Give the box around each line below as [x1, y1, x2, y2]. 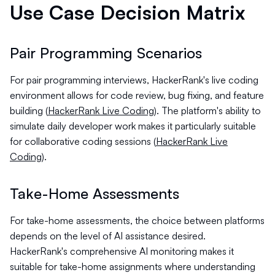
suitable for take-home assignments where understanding [10, 260, 255, 273]
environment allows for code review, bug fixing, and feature [10, 89, 264, 101]
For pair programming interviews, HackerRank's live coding [10, 74, 258, 86]
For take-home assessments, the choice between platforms [10, 214, 265, 227]
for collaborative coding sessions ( [10, 135, 156, 147]
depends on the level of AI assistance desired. [10, 230, 206, 242]
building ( [10, 104, 48, 117]
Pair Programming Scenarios [10, 44, 202, 62]
